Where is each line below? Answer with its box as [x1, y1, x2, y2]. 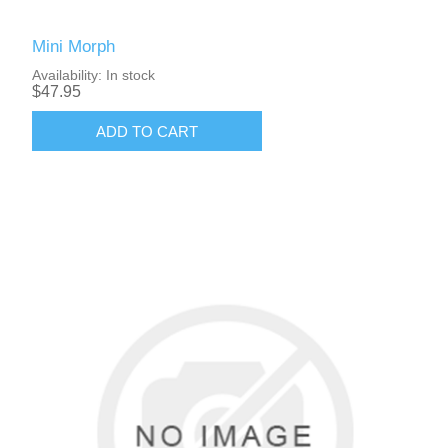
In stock [106, 67, 156, 84]
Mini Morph [32, 37, 116, 57]
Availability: [32, 67, 103, 84]
